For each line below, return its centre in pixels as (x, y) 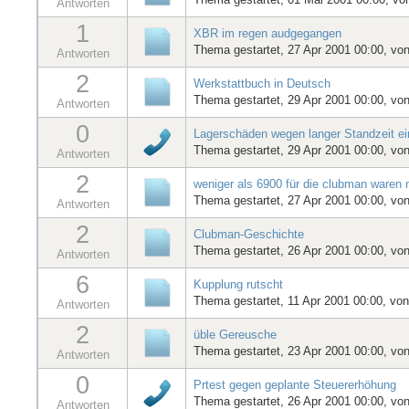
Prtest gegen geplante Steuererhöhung (295, 384)
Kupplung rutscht (238, 284)
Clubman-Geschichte (249, 234)
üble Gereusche (235, 334)
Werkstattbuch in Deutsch (262, 83)
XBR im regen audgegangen (267, 33)
